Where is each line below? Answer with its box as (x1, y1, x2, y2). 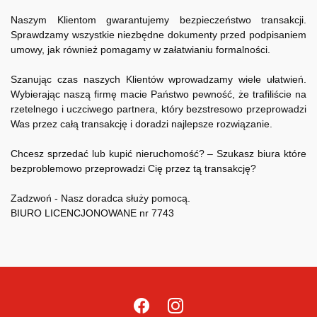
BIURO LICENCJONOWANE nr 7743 (11, 207, 174, 219)
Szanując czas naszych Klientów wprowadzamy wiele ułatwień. (11, 74, 306, 85)
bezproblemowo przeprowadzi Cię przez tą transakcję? (11, 163, 256, 174)
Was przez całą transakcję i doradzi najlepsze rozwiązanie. (11, 118, 272, 129)
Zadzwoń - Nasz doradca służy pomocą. (11, 192, 190, 204)
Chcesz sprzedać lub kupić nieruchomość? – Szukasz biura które (11, 148, 306, 159)
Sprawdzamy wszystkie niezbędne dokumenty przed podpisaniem (11, 29, 306, 40)
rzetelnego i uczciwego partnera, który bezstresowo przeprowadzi (11, 103, 306, 115)
